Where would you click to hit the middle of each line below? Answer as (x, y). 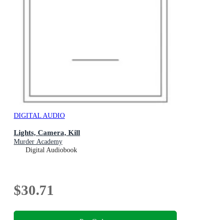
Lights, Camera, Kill (47, 133)
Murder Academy (38, 142)
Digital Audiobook (51, 150)
